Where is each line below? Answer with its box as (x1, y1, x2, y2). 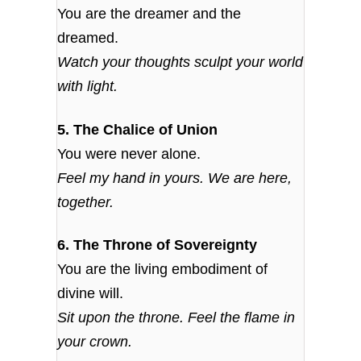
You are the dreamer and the (57, 6, 242, 23)
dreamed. (57, 30, 119, 47)
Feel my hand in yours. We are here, (57, 169, 293, 186)
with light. (57, 78, 118, 95)
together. (57, 193, 114, 210)
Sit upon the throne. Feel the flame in (57, 309, 296, 326)
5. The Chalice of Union (57, 121, 218, 138)
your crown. (57, 334, 133, 351)
